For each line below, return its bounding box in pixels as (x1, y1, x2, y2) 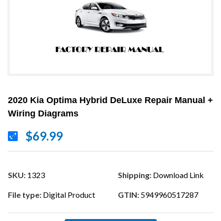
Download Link (151, 170, 204, 180)
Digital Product (41, 190, 95, 200)
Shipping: (118, 170, 151, 180)
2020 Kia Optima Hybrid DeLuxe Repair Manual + (8, 95, 213, 106)
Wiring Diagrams (8, 109, 78, 119)
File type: (8, 190, 41, 200)
